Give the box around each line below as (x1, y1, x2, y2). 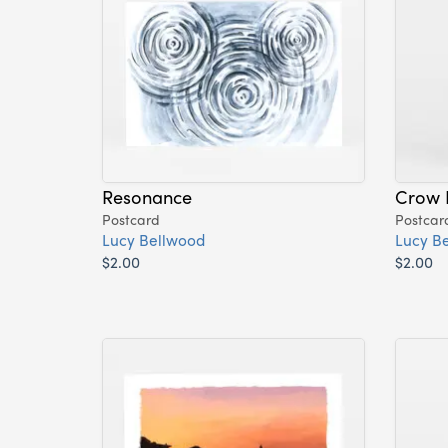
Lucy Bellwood (102, 228, 205, 252)
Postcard (102, 209, 160, 230)
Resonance (102, 183, 192, 210)
